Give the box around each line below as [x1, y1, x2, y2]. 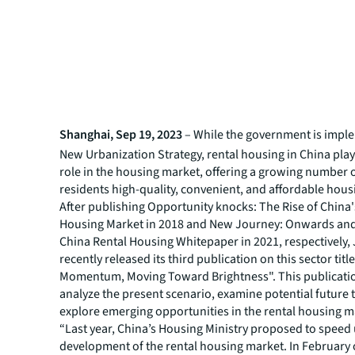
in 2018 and [143, 216, 210, 233]
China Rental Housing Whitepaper [59, 233, 239, 250]
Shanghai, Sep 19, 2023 [59, 126, 183, 143]
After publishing [59, 198, 148, 216]
